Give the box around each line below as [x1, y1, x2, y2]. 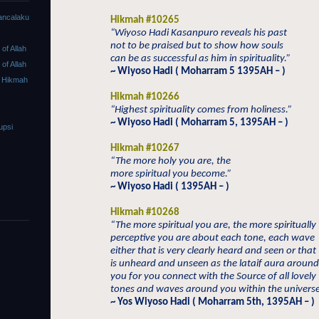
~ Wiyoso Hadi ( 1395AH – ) [110, 182, 229, 192]
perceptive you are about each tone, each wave [110, 233, 315, 244]
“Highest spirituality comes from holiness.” [110, 105, 292, 115]
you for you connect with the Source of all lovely [110, 271, 316, 282]
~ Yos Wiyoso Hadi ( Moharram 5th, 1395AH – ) [110, 297, 315, 308]
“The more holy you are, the [110, 156, 231, 167]
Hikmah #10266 [110, 92, 179, 103]
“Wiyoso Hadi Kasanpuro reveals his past [110, 28, 287, 38]
